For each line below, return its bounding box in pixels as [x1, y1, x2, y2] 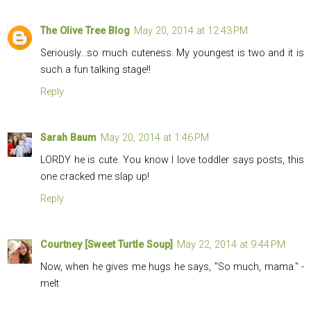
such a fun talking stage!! [40, 64, 151, 76]
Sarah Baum [40, 132, 96, 144]
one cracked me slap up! [40, 171, 149, 183]
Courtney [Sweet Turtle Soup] [40, 239, 173, 251]
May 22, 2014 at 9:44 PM [177, 239, 285, 251]
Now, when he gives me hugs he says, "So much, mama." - [40, 261, 304, 274]
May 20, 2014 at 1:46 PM [101, 132, 209, 144]
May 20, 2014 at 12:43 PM [134, 25, 248, 37]
